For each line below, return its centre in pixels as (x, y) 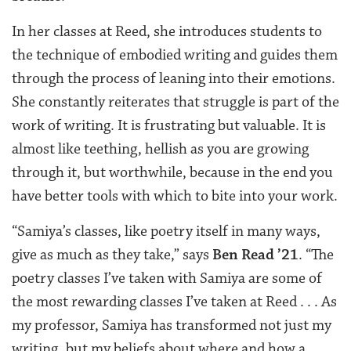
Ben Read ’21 (255, 255)
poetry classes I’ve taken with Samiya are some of (167, 279)
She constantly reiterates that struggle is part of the (175, 102)
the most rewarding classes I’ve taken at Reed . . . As (174, 302)
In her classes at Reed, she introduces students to (167, 32)
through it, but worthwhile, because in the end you (172, 173)
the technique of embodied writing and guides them (175, 55)
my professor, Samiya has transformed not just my (172, 326)
